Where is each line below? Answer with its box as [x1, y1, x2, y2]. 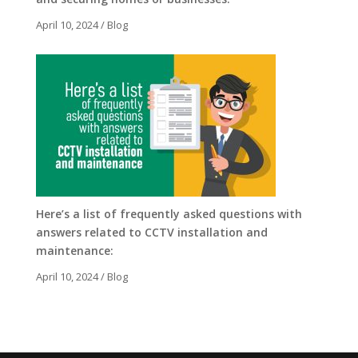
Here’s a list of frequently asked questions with [35, 205, 302, 221]
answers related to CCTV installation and [35, 224, 268, 240]
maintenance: [35, 242, 113, 258]
